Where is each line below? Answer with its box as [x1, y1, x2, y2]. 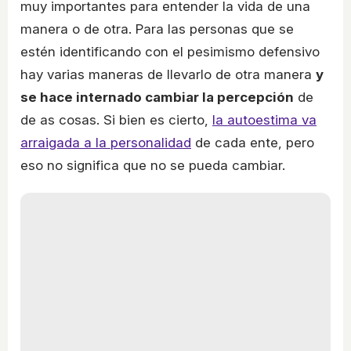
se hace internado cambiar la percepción [20, 89, 294, 106]
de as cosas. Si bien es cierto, [20, 112, 212, 128]
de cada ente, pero [191, 135, 314, 151]
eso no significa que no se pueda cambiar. [20, 157, 285, 174]
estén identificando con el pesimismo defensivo [20, 44, 320, 60]
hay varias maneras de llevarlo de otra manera [20, 67, 316, 83]
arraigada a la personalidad [20, 135, 191, 151]
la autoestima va [212, 112, 317, 128]
